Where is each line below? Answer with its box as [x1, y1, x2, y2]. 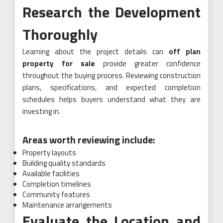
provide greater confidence [95, 58, 201, 69]
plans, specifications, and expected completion [22, 82, 201, 93]
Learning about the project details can [22, 46, 169, 57]
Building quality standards [22, 157, 106, 169]
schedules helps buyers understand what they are [22, 94, 201, 105]
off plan [169, 46, 201, 57]
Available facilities [22, 168, 80, 179]
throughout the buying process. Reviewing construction [22, 70, 201, 81]
